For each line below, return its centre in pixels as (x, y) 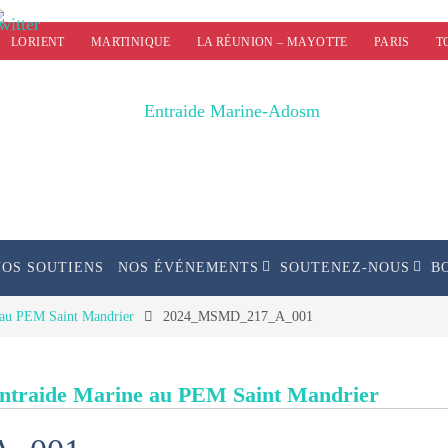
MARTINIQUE (130, 42)
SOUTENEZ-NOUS (345, 267)
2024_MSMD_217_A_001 (237, 316)
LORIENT (37, 42)
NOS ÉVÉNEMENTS (188, 267)
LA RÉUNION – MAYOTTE (272, 42)
